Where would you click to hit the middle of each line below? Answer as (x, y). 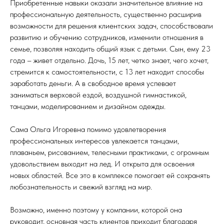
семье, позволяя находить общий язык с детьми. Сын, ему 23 (110, 48)
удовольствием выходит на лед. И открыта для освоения (102, 163)
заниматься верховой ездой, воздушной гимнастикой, (98, 94)
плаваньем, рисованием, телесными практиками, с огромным (109, 152)
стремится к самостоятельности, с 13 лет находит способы (107, 71)
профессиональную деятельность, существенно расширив (106, 14)
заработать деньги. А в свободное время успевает (93, 83)
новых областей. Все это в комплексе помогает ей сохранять (110, 175)
